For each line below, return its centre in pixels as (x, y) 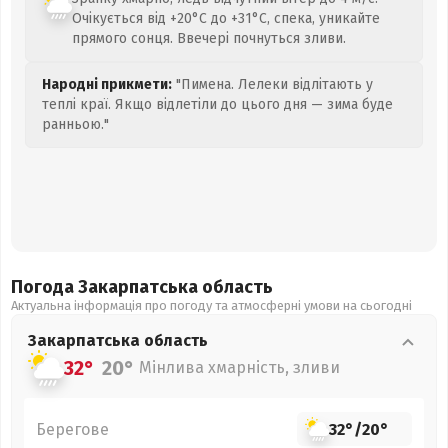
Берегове (72, 429)
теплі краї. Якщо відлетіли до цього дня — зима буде (217, 104)
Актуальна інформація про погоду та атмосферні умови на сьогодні (211, 305)
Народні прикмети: (107, 84)
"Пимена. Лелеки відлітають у (272, 84)
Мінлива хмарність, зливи (239, 367)
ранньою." (75, 124)
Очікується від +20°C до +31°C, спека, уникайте (226, 18)
